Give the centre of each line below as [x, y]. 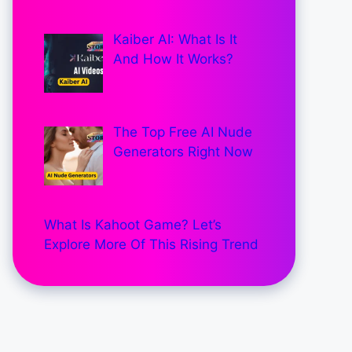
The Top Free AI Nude [182, 132]
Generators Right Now [183, 152]
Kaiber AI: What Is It [175, 39]
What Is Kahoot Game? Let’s [133, 225]
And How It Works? [173, 59]
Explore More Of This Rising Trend [151, 245]
